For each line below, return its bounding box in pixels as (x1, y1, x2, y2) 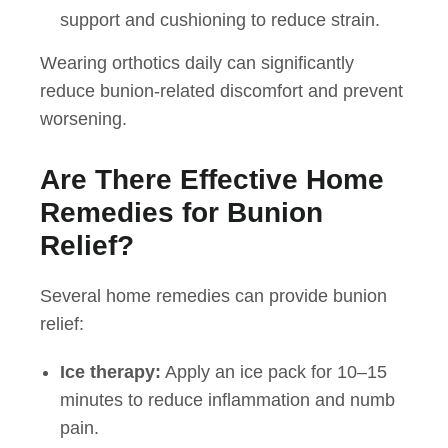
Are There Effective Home (40, 164, 384, 196)
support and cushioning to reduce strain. (60, 10, 380, 31)
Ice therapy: (60, 362, 161, 383)
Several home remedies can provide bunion (40, 286, 387, 307)
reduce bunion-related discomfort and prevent (40, 81, 403, 102)
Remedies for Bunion (40, 197, 323, 229)
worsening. (40, 109, 127, 130)
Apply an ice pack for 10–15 (161, 362, 387, 383)
